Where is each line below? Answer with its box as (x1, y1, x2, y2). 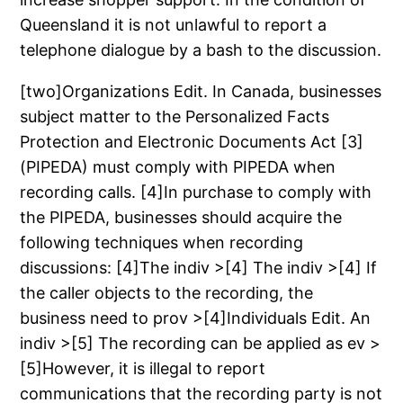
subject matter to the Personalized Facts (20, 106, 330, 126)
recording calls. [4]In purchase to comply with (20, 182, 372, 201)
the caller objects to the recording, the (20, 282, 314, 302)
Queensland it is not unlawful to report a (20, 14, 327, 34)
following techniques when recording (20, 232, 304, 252)
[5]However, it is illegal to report (20, 358, 266, 378)
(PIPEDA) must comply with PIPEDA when (20, 157, 336, 176)
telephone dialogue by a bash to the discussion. (20, 40, 382, 59)
